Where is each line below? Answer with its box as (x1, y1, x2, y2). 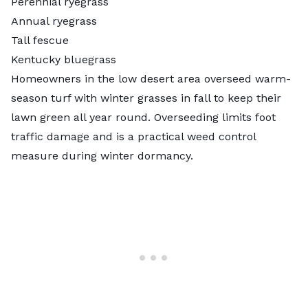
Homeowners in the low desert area (11, 71, 204, 85)
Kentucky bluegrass (11, 52, 116, 66)
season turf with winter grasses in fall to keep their (11, 91, 281, 104)
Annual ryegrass (11, 14, 97, 27)
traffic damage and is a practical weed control (11, 129, 256, 143)
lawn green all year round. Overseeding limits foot (11, 110, 276, 124)
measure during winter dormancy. (11, 148, 197, 162)
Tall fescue (11, 33, 69, 47)
